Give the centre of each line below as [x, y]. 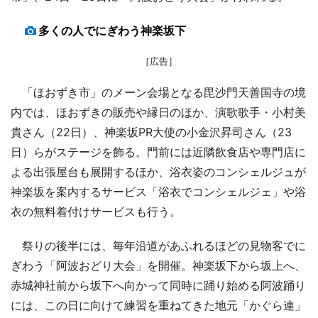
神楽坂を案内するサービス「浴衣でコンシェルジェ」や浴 [158, 191]
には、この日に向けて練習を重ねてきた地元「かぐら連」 [158, 305]
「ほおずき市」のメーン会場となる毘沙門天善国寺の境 [158, 92]
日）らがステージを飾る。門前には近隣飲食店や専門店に [158, 152]
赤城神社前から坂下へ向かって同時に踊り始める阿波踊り [158, 285]
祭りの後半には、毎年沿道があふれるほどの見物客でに [158, 245]
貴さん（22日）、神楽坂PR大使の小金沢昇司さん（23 [151, 132]
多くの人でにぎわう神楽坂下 [112, 30]
